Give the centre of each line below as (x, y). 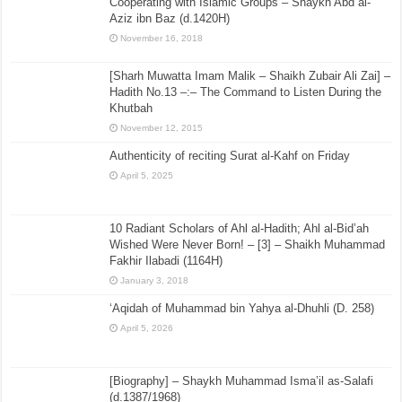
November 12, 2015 (162, 127)
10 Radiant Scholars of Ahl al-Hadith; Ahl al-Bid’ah (240, 228)
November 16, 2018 (162, 39)
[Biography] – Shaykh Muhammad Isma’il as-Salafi (242, 380)
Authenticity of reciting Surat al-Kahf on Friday (230, 155)
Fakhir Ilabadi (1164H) (166, 260)
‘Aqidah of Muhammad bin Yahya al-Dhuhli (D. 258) (242, 308)
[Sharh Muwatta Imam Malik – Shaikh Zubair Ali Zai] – (250, 75)
